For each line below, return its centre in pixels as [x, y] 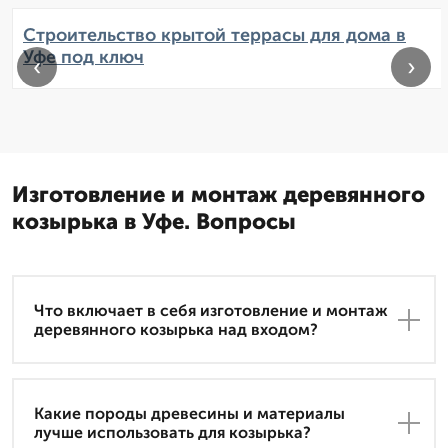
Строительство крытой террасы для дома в [214, 35]
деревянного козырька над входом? [176, 329]
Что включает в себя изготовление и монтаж [211, 310]
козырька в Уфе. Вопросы [154, 222]
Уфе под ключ [83, 57]
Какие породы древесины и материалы [189, 413]
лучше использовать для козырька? [172, 432]
